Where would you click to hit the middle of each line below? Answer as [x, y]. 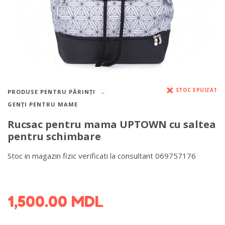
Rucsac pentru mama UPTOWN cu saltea [112, 125]
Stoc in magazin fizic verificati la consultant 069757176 [102, 155]
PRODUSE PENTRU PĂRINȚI [51, 92]
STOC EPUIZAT [196, 90]
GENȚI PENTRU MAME [43, 104]
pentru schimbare [54, 137]
